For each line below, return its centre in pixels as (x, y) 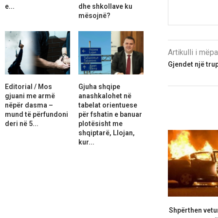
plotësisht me (100, 123)
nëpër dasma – (29, 105)
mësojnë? (94, 15)
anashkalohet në (105, 96)
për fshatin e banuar (110, 114)
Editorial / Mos (28, 86)
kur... (86, 142)
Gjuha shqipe (99, 86)
